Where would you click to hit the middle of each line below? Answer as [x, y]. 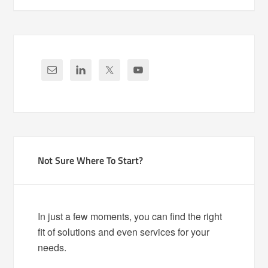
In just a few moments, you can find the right [130, 216]
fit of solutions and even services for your [124, 232]
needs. [52, 247]
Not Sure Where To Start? [91, 160]
